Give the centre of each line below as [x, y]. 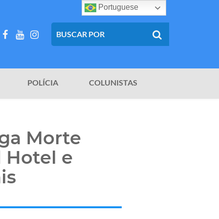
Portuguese [118, 7]
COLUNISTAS [113, 83]
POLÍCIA [43, 83]
